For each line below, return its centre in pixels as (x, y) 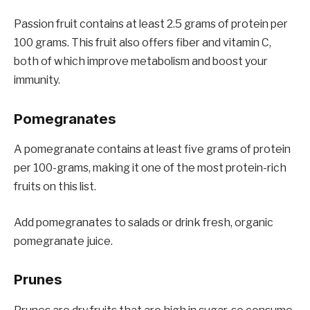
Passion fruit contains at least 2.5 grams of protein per (151, 24)
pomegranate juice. (63, 241)
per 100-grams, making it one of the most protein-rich (150, 168)
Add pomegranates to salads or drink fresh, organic (144, 222)
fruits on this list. (55, 187)
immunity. (37, 80)
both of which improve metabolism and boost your (141, 62)
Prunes (38, 280)
